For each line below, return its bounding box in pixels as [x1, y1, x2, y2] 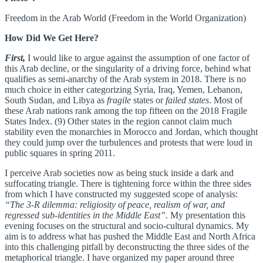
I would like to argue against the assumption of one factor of [25, 53, 249, 63]
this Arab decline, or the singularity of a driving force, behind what [5, 63, 251, 74]
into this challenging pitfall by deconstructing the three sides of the [5, 242, 249, 252]
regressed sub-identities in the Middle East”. [5, 210, 168, 221]
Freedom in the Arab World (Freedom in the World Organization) [5, 13, 246, 23]
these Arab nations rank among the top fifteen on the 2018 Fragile [5, 106, 247, 116]
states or [133, 95, 163, 106]
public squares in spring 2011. [5, 148, 115, 159]
